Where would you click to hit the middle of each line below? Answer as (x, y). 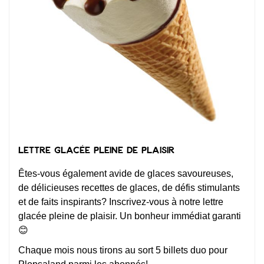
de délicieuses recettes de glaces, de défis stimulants (129, 187)
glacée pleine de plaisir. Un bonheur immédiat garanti (130, 216)
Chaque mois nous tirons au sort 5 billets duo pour (123, 250)
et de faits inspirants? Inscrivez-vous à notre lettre (121, 202)
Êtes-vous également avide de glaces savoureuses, (126, 173)
